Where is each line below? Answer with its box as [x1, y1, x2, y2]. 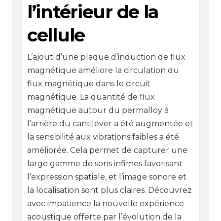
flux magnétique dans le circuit [27, 79, 150, 89]
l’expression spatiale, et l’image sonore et [27, 172, 186, 182]
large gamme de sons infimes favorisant [27, 159, 183, 169]
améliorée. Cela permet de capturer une [27, 146, 187, 155]
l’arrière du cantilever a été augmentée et [27, 119, 193, 129]
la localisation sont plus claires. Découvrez [27, 185, 192, 195]
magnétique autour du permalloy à [27, 106, 169, 115]
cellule [27, 24, 85, 46]
